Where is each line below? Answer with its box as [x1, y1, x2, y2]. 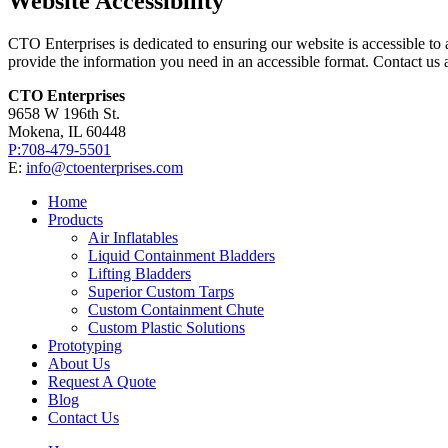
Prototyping [48, 336, 122, 354]
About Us [48, 354, 110, 372]
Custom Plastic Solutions [88, 318, 245, 336]
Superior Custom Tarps [88, 282, 234, 300]
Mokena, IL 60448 [8, 122, 126, 140]
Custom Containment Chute [88, 300, 264, 318]
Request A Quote [48, 372, 156, 390]
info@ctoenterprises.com [26, 158, 183, 176]
